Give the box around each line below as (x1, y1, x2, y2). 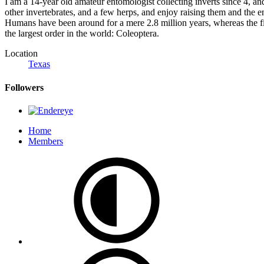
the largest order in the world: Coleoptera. (5, 28, 159, 39)
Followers (5, 82, 44, 93)
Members (28, 136, 63, 146)
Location (5, 48, 38, 59)
